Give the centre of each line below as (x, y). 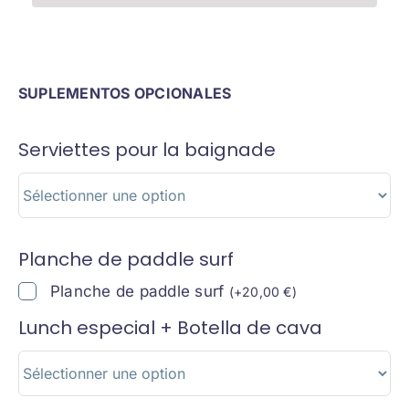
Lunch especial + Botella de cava (170, 328)
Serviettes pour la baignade (147, 150)
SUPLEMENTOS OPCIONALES (125, 94)
